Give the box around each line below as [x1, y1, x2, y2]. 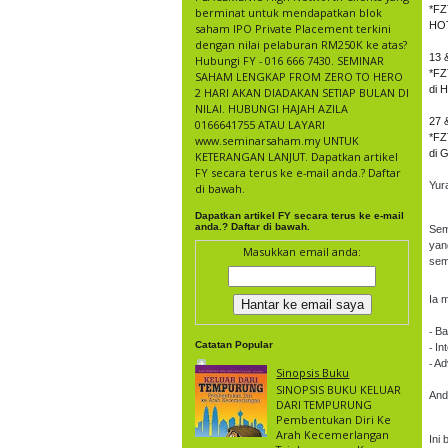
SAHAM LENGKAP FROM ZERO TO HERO [195, 68, 403, 84]
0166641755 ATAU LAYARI [195, 116, 325, 132]
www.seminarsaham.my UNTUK [195, 132, 359, 148]
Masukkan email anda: [243, 243, 361, 259]
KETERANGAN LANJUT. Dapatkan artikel [195, 148, 398, 164]
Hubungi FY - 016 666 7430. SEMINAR [195, 52, 384, 68]
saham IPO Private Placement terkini [195, 20, 391, 36]
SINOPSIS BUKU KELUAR [276, 381, 402, 397]
